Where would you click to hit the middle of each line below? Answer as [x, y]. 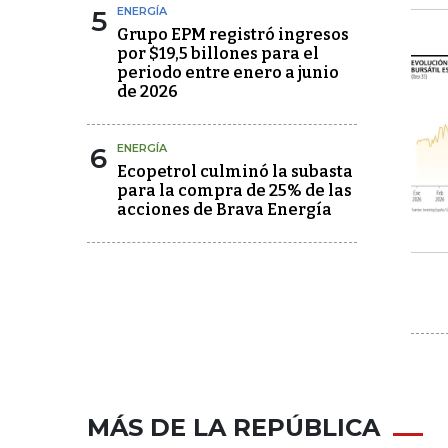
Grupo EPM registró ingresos [233, 35]
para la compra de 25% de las [234, 191]
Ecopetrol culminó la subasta [235, 172]
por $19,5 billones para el [218, 54]
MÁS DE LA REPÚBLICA [233, 428]
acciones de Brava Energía [224, 210]
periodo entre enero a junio [228, 73]
